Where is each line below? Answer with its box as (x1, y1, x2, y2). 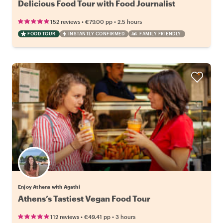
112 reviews (50, 213, 79, 220)
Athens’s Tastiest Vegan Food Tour (18, 193, 150, 203)
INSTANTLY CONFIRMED (68, 30, 124, 36)
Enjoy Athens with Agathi (18, 183, 80, 190)
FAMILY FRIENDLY (139, 30, 181, 36)
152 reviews (50, 18, 80, 25)
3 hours (115, 213, 135, 220)
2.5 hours (117, 18, 142, 25)
